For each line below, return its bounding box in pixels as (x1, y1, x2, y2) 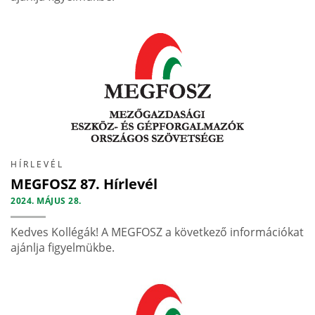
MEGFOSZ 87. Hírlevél (11, 174, 157, 193)
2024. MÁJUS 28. (11, 194, 82, 207)
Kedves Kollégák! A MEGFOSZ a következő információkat (11, 224, 304, 240)
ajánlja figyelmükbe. (11, 239, 115, 255)
